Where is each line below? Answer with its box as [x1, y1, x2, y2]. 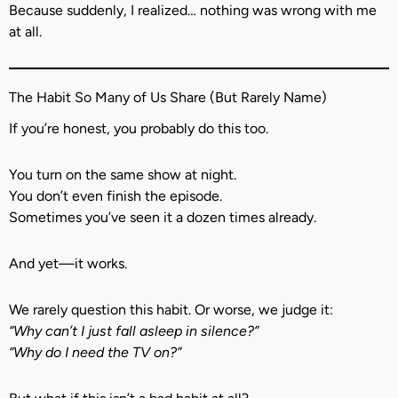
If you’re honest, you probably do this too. [9, 120, 268, 138]
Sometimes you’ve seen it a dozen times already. [9, 209, 316, 227]
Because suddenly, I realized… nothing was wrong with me [9, 2, 377, 19]
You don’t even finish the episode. [9, 187, 222, 205]
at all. [9, 23, 42, 40]
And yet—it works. [9, 255, 127, 273]
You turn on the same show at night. [9, 166, 236, 184]
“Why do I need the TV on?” [9, 344, 181, 362]
